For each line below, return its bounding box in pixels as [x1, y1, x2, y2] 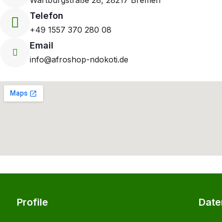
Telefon [30, 10, 63, 21]
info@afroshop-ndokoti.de [30, 54, 128, 64]
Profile [17, 196, 48, 208]
